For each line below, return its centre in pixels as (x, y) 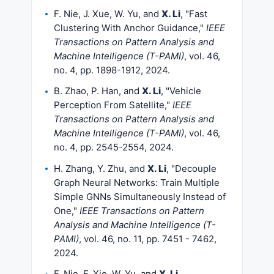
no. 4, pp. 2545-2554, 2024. (114, 147)
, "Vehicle (181, 91)
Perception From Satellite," (113, 105)
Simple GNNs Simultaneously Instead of (140, 196)
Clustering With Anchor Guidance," (130, 28)
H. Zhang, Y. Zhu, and (101, 168)
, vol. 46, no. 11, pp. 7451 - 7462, (148, 239)
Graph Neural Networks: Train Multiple (137, 182)
